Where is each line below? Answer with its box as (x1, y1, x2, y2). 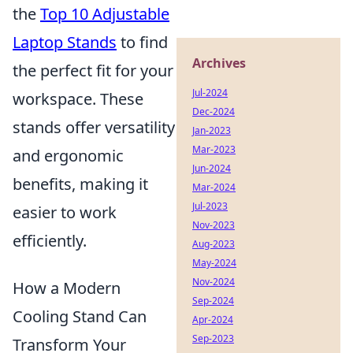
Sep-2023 (192, 332, 234, 345)
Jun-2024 (192, 162, 231, 175)
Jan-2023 (192, 124, 231, 137)
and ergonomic (13, 145, 124, 166)
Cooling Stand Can (13, 306, 147, 327)
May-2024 (192, 256, 236, 269)
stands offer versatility (13, 117, 175, 138)
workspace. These (13, 88, 143, 110)
